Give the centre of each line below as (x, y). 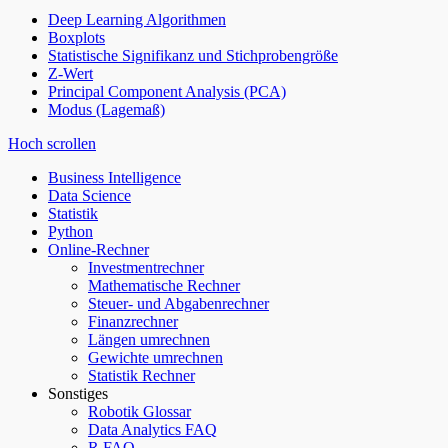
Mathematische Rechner (164, 286)
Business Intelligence (114, 178)
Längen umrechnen (149, 340)
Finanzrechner (133, 322)
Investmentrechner (146, 268)
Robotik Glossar (139, 412)
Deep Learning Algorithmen (137, 20)
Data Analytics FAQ (152, 430)
